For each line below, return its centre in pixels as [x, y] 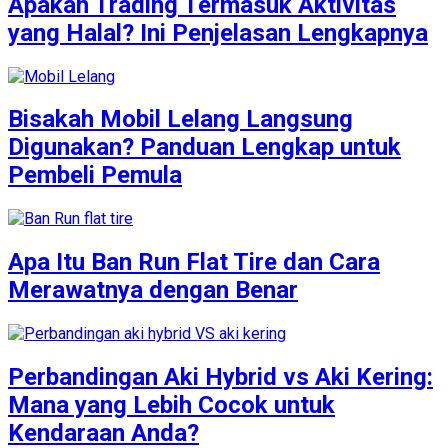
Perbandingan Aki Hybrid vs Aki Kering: [220, 377]
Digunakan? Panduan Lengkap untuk [204, 147]
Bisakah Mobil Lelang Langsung [180, 119]
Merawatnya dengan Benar [153, 290]
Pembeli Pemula [95, 175]
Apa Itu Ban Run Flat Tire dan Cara [194, 262]
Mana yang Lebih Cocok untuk [171, 405]
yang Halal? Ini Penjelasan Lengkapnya [218, 32]
